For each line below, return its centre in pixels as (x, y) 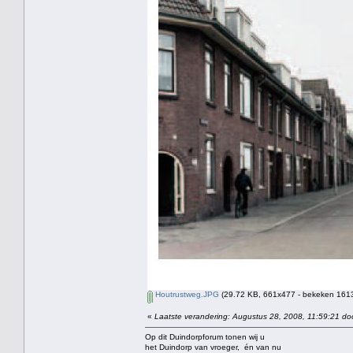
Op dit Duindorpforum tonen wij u (205, 336)
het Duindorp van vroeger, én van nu (213, 347)
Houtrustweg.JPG (186, 294)
